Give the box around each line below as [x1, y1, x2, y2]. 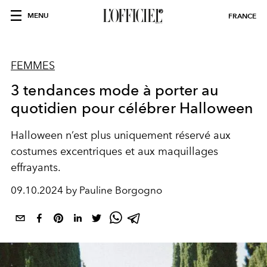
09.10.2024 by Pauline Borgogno [11, 184, 162, 196]
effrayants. [11, 161, 61, 174]
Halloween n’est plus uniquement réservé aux [11, 129, 231, 142]
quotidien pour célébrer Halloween [11, 99, 254, 117]
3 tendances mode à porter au [11, 81, 219, 99]
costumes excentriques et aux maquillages [11, 145, 218, 158]
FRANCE [228, 11, 256, 20]
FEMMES [11, 59, 55, 72]
